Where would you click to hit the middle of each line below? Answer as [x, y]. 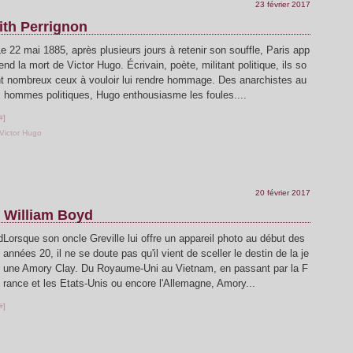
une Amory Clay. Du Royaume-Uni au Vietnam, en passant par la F [156, 268]
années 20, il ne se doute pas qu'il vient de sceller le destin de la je [156, 253]
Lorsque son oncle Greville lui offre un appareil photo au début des [154, 238]
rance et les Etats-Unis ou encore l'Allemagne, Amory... [129, 283]
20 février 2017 [283, 193]
